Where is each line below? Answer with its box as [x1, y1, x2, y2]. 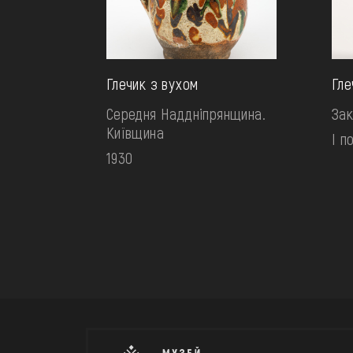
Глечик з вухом [106, 74, 199, 94]
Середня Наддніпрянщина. [106, 104, 266, 124]
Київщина [106, 123, 165, 143]
